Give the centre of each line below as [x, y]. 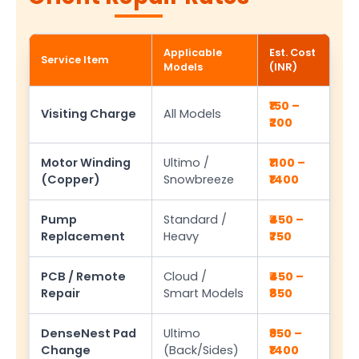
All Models [193, 114]
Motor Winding [86, 163]
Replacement [83, 237]
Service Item [75, 60]
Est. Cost [293, 53]
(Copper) [71, 180]
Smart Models [204, 294]
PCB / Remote [84, 277]
